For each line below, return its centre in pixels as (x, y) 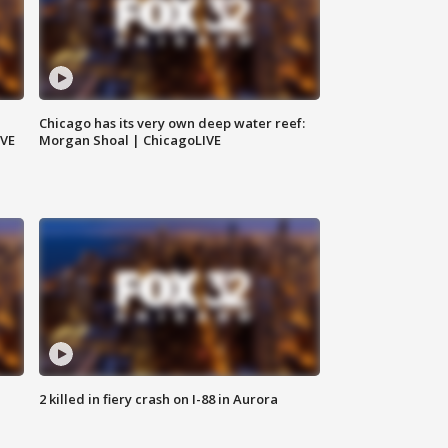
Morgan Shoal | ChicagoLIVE (130, 140)
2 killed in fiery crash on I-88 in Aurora (159, 399)
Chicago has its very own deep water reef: (172, 123)
